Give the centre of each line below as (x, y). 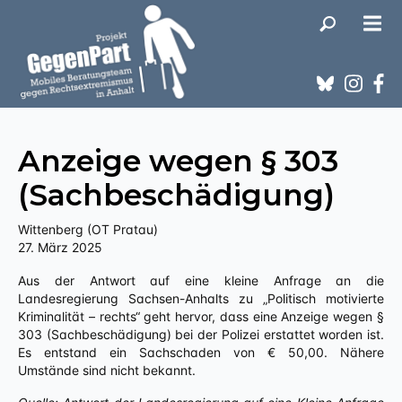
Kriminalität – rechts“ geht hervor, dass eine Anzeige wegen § (201, 316)
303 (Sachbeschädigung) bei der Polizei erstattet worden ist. (201, 334)
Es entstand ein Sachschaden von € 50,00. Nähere (201, 352)
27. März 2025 (60, 247)
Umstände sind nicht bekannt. (107, 370)
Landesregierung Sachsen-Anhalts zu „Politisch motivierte (201, 298)
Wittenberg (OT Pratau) (88, 229)
